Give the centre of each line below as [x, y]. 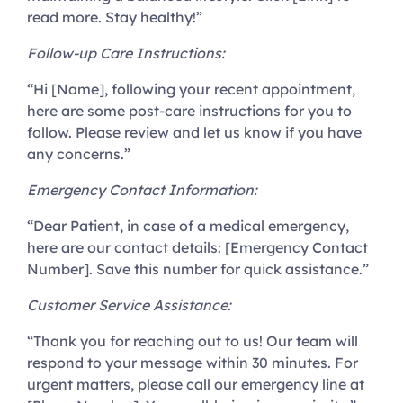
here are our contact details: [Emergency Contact [197, 248]
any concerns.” [79, 154]
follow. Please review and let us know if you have [194, 133]
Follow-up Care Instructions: [126, 54]
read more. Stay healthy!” [115, 18]
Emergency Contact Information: [142, 190]
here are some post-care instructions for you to [189, 111]
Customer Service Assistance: [129, 305]
